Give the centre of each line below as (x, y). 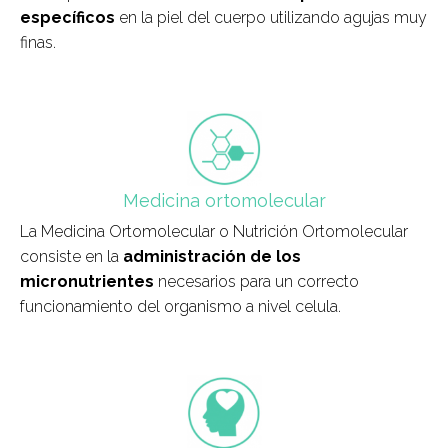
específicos (67, 18)
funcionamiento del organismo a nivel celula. (180, 307)
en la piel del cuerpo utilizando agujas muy (271, 18)
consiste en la (71, 257)
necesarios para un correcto (256, 282)
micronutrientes (87, 282)
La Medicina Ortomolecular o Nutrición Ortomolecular (214, 232)
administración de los (212, 257)
